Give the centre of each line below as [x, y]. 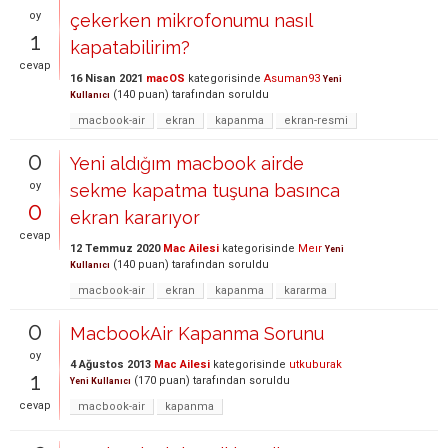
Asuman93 [292, 78]
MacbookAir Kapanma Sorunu [197, 333]
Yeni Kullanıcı [100, 380]
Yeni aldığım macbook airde [187, 163]
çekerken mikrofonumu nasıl [191, 20]
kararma [305, 290]
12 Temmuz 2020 [115, 248]
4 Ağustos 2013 [110, 364]
